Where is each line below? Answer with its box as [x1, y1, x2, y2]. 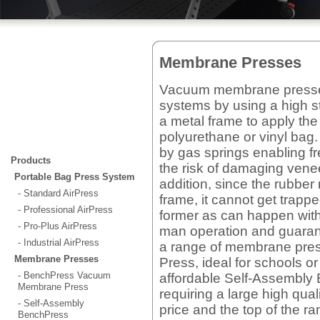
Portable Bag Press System [14, 172, 135, 182]
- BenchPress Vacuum [18, 271, 111, 281]
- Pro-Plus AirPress [18, 221, 97, 231]
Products [11, 156, 51, 166]
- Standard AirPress [18, 189, 99, 199]
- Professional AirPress [18, 205, 113, 215]
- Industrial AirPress [18, 238, 99, 248]
